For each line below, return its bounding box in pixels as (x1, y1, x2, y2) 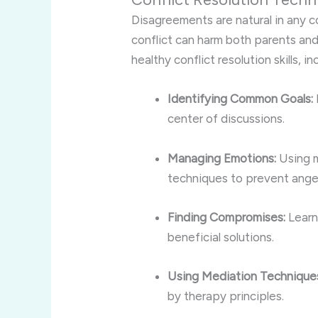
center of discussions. (168, 111, 285, 126)
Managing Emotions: (168, 150, 277, 165)
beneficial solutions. (168, 229, 275, 244)
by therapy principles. (168, 289, 285, 304)
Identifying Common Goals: (168, 92, 314, 106)
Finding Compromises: (168, 209, 286, 224)
